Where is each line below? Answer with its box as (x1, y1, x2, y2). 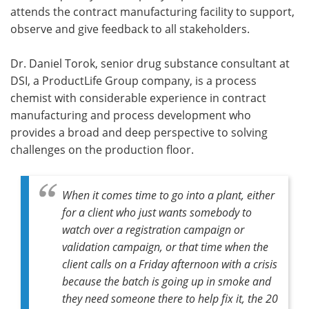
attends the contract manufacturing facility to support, (10, 3, 295, 19)
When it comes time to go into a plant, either (62, 187, 275, 202)
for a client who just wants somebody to (62, 204, 252, 219)
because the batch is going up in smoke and (62, 273, 271, 288)
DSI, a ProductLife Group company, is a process (10, 72, 257, 88)
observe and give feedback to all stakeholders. (10, 21, 250, 37)
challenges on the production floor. (10, 141, 194, 157)
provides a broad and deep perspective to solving (10, 124, 268, 140)
